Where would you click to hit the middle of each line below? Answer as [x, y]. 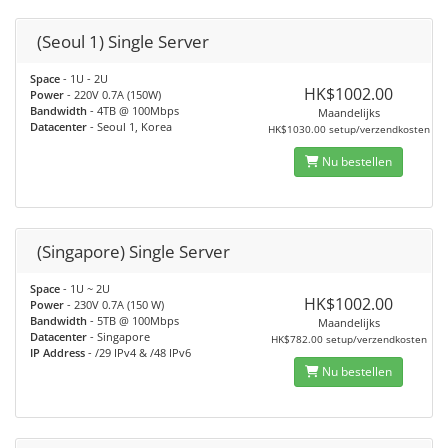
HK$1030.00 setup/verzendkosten [348, 129]
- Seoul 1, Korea [129, 126]
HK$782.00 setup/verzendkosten [348, 339]
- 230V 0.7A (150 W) [114, 304]
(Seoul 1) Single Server [123, 41]
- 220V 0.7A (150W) [112, 94]
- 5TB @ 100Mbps [133, 320]
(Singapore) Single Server [133, 251]
